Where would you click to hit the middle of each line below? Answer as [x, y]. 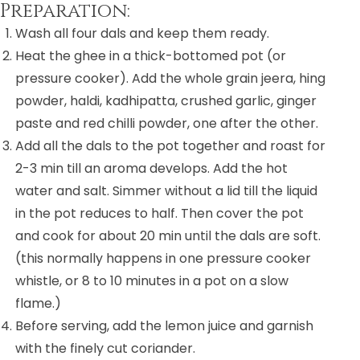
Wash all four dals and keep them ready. [143, 34]
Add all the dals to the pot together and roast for [171, 146]
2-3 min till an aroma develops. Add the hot [152, 169]
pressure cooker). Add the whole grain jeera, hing [171, 79]
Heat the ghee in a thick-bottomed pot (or [151, 56]
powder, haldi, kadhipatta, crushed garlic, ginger [166, 101]
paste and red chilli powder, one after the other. [167, 124]
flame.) [39, 304]
